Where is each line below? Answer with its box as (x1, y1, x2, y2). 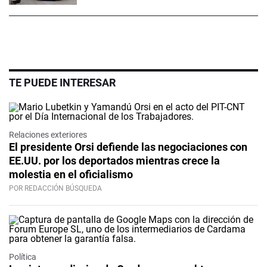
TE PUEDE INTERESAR (9, 76, 116, 89)
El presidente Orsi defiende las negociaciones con (9, 141, 247, 154)
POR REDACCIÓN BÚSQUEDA (9, 184, 102, 193)
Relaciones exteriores (9, 130, 87, 140)
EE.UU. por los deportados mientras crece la (9, 154, 220, 167)
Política (9, 252, 36, 262)
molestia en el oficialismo (9, 168, 133, 181)
